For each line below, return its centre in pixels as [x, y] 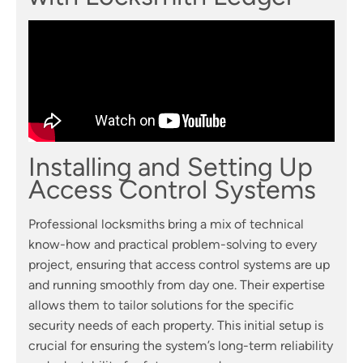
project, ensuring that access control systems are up [179, 265]
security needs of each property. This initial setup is [176, 326]
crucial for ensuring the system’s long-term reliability [181, 346]
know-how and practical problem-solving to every [173, 245]
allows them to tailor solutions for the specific [161, 305]
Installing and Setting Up [171, 167]
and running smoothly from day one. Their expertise [177, 285]
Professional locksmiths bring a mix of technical [166, 224]
